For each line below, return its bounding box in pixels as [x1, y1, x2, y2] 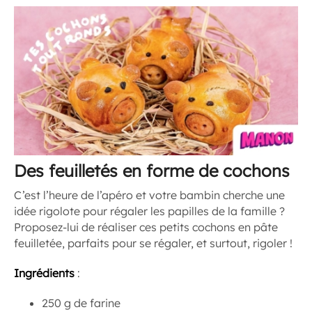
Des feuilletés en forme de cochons [14, 160, 290, 182]
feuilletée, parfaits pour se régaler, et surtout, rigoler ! [14, 236, 295, 251]
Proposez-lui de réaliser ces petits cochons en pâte [14, 220, 278, 235]
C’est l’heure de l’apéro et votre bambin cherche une [14, 188, 285, 203]
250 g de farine [42, 296, 120, 311]
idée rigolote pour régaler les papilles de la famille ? [14, 204, 285, 219]
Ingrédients [14, 266, 75, 281]
